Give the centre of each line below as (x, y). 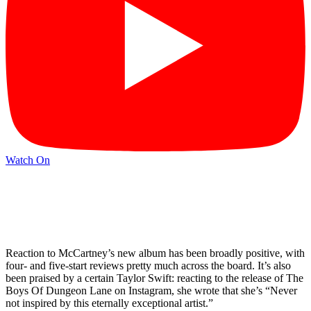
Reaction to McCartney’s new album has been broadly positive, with (155, 253)
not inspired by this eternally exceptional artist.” (109, 303)
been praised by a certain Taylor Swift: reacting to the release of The (154, 278)
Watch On (28, 160)
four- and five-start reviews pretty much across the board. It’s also (148, 266)
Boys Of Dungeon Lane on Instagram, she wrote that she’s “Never (151, 291)
